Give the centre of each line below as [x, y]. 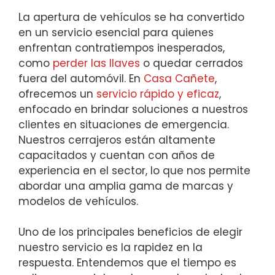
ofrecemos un [57, 94]
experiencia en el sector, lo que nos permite [134, 170]
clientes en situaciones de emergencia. [124, 124]
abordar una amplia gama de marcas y [126, 186]
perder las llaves [96, 63]
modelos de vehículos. [78, 201]
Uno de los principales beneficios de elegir [130, 232]
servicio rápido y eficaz [158, 94]
